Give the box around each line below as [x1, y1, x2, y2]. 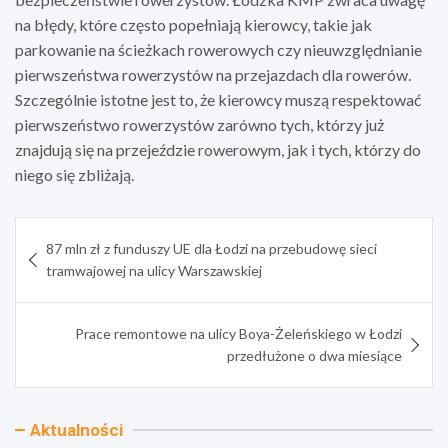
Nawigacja [14, 216, 131, 247]
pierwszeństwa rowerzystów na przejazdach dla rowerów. [15, 64, 411, 84]
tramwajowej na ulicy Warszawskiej [46, 261, 262, 279]
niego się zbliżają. [15, 164, 134, 184]
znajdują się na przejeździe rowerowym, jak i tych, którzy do [15, 139, 421, 159]
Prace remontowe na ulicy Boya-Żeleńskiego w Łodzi [75, 324, 402, 342]
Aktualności [30, 419, 123, 440]
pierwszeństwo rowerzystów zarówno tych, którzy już [15, 114, 384, 134]
